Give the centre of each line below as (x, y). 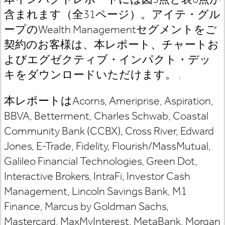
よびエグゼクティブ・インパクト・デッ (107, 60)
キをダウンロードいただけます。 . (92, 75)
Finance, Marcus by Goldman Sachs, (86, 206)
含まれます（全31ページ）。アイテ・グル (112, 14)
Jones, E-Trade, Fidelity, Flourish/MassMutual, (107, 146)
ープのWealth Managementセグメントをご (110, 29)
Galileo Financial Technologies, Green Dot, (101, 161)
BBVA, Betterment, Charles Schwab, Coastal (106, 116)
